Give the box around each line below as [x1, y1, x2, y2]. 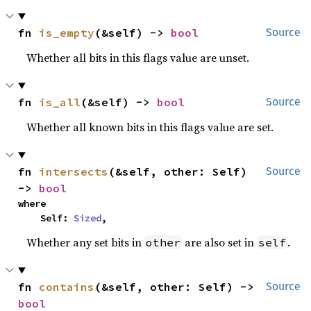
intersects [39, 165, 109, 178]
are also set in [182, 235, 258, 250]
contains [39, 280, 95, 294]
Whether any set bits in [26, 235, 145, 250]
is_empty [39, 26, 95, 40]
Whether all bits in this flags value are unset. [26, 50, 250, 65]
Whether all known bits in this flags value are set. [26, 119, 274, 135]
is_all [39, 95, 81, 109]
